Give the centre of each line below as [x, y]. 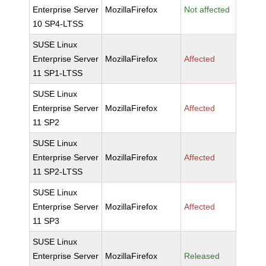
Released [202, 256]
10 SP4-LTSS [58, 24]
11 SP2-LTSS [58, 172]
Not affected [207, 9]
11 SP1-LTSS [58, 73]
